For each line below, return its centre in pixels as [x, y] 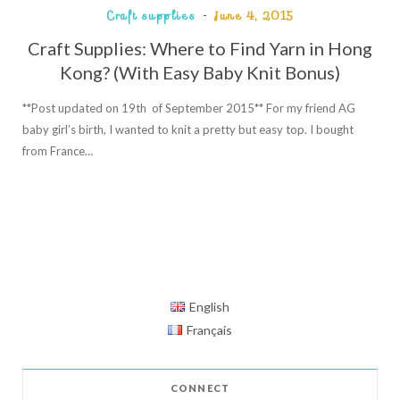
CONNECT [200, 387]
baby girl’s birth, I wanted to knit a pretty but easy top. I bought [188, 129]
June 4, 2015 [254, 15]
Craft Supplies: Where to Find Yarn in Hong [200, 48]
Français [209, 329]
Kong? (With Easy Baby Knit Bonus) [200, 72]
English [209, 306]
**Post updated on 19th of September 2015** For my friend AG [189, 108]
